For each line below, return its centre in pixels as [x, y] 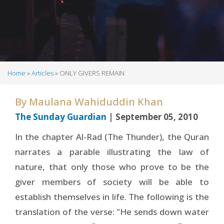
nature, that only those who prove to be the [112, 166]
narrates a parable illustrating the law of [112, 151]
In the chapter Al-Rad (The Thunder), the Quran [112, 136]
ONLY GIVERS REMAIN [91, 73]
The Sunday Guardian [61, 116]
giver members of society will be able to [112, 181]
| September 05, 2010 [152, 116]
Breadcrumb [44, 84]
